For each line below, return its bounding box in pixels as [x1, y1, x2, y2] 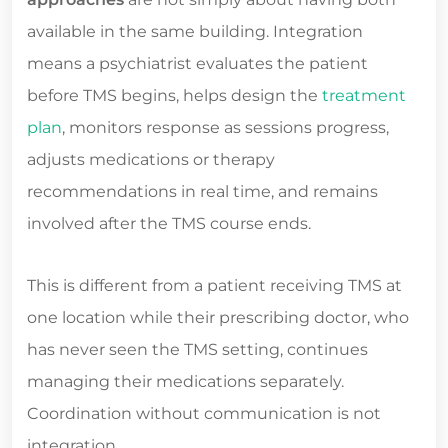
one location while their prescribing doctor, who [27, 308, 409, 328]
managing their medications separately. [27, 372, 344, 392]
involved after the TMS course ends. [27, 214, 311, 234]
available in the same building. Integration [27, 22, 363, 42]
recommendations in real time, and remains [27, 182, 378, 202]
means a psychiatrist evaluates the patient [27, 54, 368, 74]
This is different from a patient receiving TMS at [27, 276, 402, 296]
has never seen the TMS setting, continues [27, 340, 368, 360]
